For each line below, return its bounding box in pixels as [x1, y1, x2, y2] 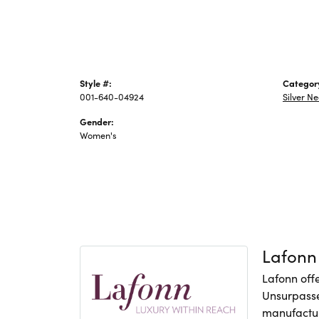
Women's [80, 127, 117, 141]
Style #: [80, 75, 112, 89]
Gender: [80, 114, 114, 127]
